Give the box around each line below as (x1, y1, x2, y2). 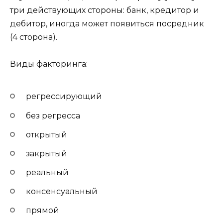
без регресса (26, 111, 80, 120)
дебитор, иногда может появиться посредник (10, 18, 204, 28)
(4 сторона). (10, 32, 57, 42)
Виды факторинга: (10, 59, 88, 69)
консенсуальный (26, 187, 98, 197)
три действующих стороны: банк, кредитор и (10, 5, 199, 15)
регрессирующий (26, 92, 102, 102)
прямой (26, 206, 59, 216)
